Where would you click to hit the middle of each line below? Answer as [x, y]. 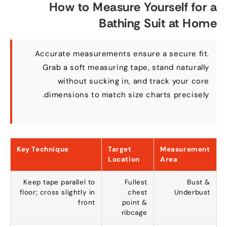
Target [122, 149]
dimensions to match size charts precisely [129, 95]
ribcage [137, 213]
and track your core [174, 81]
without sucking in [96, 81]
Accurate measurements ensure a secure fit [124, 54]
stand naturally [183, 68]
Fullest [138, 182]
